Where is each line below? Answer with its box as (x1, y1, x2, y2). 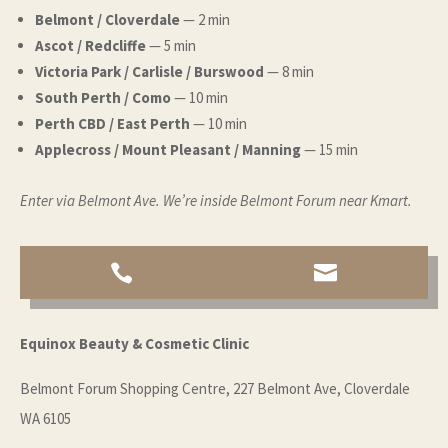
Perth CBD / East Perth (35, 114, 193, 134)
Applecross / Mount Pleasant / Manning (35, 140, 304, 160)
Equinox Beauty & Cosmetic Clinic (20, 334, 249, 354)
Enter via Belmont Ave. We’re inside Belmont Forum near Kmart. (20, 191, 412, 211)
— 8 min (267, 62, 314, 82)
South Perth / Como (35, 88, 174, 108)
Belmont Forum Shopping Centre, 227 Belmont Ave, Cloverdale (20, 379, 410, 399)
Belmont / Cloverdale (35, 10, 183, 30)
